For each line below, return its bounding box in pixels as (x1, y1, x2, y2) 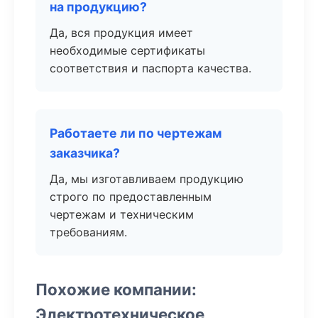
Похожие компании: (35, 280, 197, 299)
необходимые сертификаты (50, 43, 205, 57)
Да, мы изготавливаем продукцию (50, 172, 243, 186)
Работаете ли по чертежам (50, 126, 222, 141)
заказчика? (50, 146, 120, 160)
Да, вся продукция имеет (50, 26, 193, 40)
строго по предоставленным (50, 190, 212, 204)
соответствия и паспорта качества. (50, 61, 251, 75)
